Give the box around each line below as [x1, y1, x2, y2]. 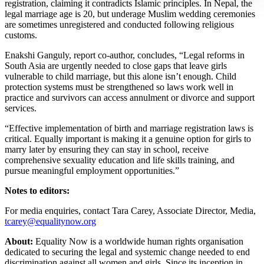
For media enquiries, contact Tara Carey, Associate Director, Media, [5, 205, 256, 216]
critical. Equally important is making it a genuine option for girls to [5, 133, 251, 144]
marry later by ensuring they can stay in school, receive [5, 144, 209, 154]
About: [5, 236, 35, 246]
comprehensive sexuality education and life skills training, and [5, 154, 235, 165]
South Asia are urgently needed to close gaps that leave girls [5, 60, 227, 71]
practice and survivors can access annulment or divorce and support [5, 92, 255, 103]
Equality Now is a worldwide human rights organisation [35, 236, 243, 246]
